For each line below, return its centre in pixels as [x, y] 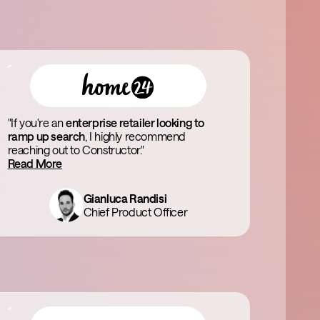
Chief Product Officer [135, 212]
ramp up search [46, 136]
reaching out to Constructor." [76, 150]
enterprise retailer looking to [135, 122]
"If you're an [37, 122]
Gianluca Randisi [125, 198]
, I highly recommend [136, 136]
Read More [35, 163]
